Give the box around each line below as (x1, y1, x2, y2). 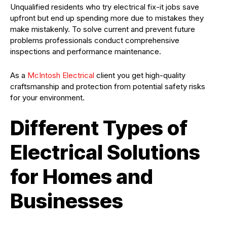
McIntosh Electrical (27, 70, 94, 81)
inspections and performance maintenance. (10, 47, 161, 57)
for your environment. (10, 93, 85, 103)
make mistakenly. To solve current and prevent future (10, 24, 195, 34)
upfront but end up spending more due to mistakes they (10, 13, 204, 23)
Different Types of (10, 116, 187, 141)
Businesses (10, 188, 123, 214)
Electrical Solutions (10, 140, 200, 165)
